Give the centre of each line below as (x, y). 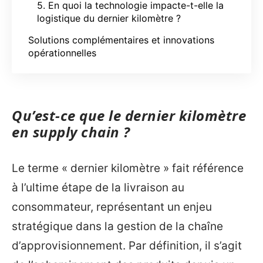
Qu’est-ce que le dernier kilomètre (129, 115)
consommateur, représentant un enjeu (112, 207)
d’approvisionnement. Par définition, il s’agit (127, 245)
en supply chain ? (71, 132)
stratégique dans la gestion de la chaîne (117, 226)
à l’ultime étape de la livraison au (98, 187)
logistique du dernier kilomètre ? (109, 18)
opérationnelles (62, 53)
